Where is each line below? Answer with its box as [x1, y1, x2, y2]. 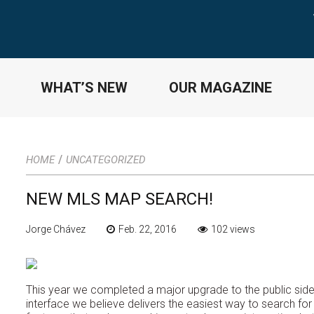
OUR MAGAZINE [169, 78, 272, 96]
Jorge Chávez [26, 223, 86, 235]
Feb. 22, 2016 [118, 223, 177, 235]
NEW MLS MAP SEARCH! [26, 189, 213, 209]
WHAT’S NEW [40, 78, 128, 96]
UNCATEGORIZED [66, 153, 146, 166]
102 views [211, 223, 255, 235]
